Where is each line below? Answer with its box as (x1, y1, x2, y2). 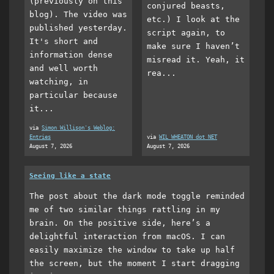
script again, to (147, 28, 225, 37)
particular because (29, 90, 117, 100)
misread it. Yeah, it (147, 54, 245, 64)
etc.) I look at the (147, 14, 240, 24)
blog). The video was (29, 9, 127, 19)
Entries (29, 133, 51, 140)
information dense (29, 50, 113, 59)
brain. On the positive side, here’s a (29, 218, 210, 228)
